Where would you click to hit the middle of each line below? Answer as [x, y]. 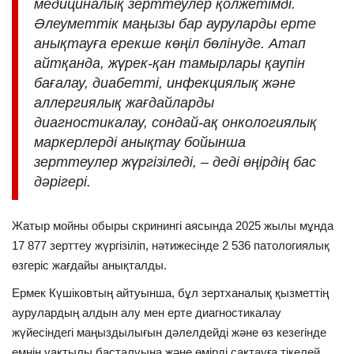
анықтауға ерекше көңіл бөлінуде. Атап [170, 44]
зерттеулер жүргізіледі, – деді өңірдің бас [175, 162]
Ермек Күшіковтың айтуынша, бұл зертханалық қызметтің [170, 293]
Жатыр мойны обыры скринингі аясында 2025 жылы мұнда [173, 226]
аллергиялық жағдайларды [124, 103]
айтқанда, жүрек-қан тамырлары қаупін [169, 64]
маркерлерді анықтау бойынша [140, 143]
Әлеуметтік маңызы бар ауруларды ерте [175, 24]
